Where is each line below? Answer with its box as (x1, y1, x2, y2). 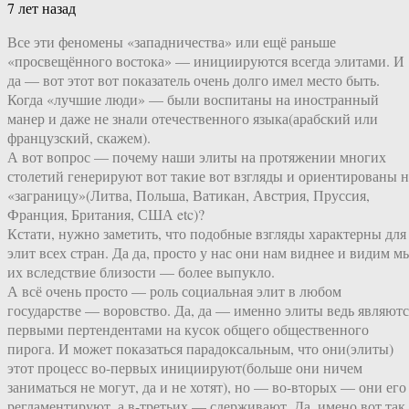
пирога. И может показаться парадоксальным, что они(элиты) (7, 339, 393, 359)
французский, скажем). (7, 128, 151, 148)
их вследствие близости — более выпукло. (7, 262, 275, 282)
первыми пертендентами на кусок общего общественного (7, 320, 369, 340)
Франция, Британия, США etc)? (7, 204, 204, 225)
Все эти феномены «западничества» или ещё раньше (7, 32, 336, 52)
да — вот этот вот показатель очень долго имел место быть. (7, 70, 380, 90)
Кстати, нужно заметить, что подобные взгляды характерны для (7, 224, 406, 244)
